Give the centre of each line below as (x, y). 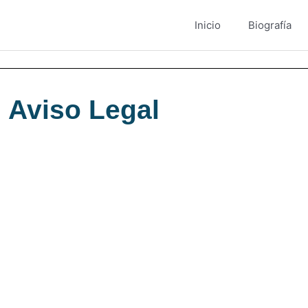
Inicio (207, 25)
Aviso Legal (84, 110)
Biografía (269, 25)
